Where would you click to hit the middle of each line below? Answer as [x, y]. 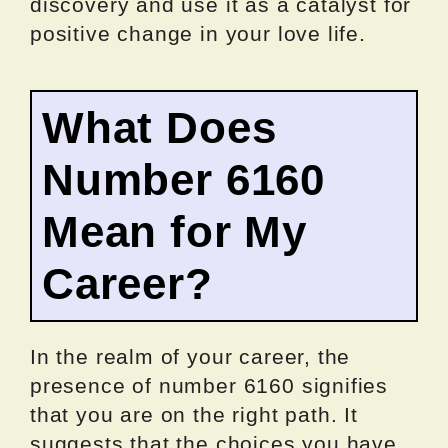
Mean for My [175, 232]
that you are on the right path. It [194, 415]
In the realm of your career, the [190, 357]
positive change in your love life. [198, 34]
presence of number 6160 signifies [209, 386]
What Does [159, 128]
